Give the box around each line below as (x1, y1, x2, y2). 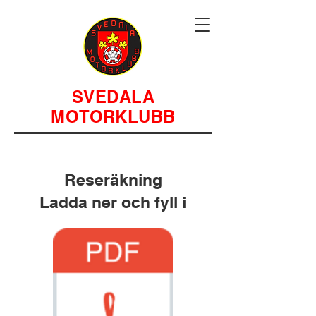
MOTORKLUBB (51, 107, 176, 126)
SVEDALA (71, 87, 155, 107)
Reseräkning (63, 170, 162, 189)
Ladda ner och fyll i (39, 193, 186, 212)
